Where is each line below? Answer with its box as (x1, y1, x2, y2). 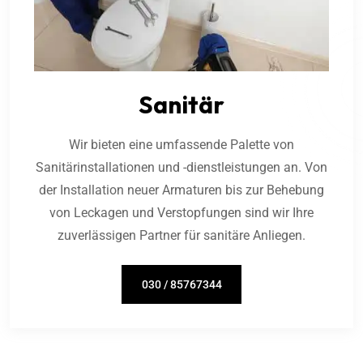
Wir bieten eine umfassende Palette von (69, 137, 294, 152)
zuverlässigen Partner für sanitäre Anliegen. (58, 228, 305, 243)
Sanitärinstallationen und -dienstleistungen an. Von (36, 160, 327, 175)
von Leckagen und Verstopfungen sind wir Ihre (49, 205, 314, 220)
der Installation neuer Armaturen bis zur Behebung (39, 182, 324, 198)
